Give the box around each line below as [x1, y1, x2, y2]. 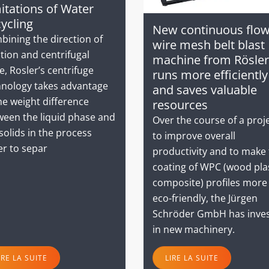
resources [153, 96, 208, 113]
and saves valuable [153, 81, 257, 98]
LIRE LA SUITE [165, 252, 219, 263]
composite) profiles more [153, 175, 267, 189]
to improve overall [153, 128, 235, 142]
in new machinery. [153, 222, 235, 236]
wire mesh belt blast [153, 36, 265, 53]
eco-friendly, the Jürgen [153, 191, 258, 205]
